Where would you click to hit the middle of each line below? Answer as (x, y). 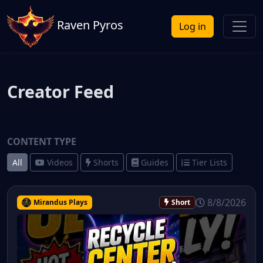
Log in (193, 26)
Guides (155, 162)
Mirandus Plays (60, 203)
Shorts (106, 162)
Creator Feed (60, 91)
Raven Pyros (89, 25)
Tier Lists (210, 162)
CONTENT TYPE (42, 141)
